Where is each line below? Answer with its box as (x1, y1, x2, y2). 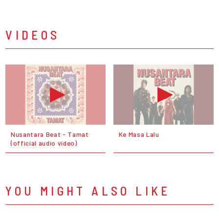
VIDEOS (5, 27, 60, 43)
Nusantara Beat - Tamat (10, 130, 89, 138)
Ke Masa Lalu (118, 130, 159, 138)
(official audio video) (10, 138, 77, 147)
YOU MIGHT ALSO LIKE (5, 183, 171, 198)
